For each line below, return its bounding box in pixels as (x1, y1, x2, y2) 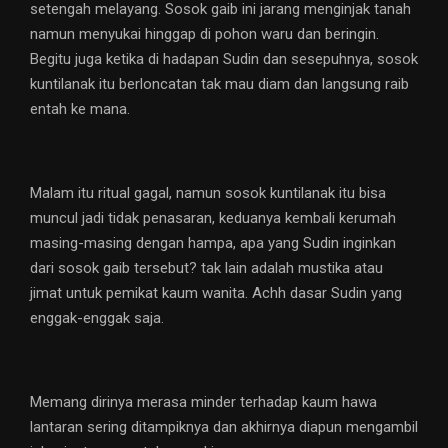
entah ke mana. (30, 100, 130, 119)
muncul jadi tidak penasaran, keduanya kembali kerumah (30, 209, 396, 228)
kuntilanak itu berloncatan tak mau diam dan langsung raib (30, 75, 409, 94)
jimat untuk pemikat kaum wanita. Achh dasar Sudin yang (30, 284, 402, 303)
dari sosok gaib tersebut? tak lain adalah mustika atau (30, 259, 383, 278)
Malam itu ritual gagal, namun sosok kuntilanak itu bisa (30, 184, 386, 203)
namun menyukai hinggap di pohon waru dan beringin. (30, 25, 379, 44)
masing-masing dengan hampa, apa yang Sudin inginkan (30, 234, 396, 253)
